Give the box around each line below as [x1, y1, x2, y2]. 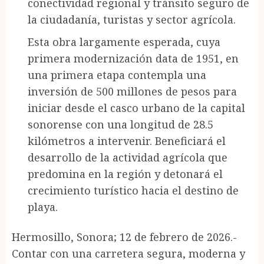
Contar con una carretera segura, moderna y [12, 246, 245, 260]
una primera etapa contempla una [28, 67, 206, 82]
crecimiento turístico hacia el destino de [28, 183, 239, 197]
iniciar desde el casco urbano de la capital [28, 100, 245, 115]
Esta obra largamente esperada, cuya [28, 34, 220, 49]
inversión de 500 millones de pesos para [28, 84, 237, 98]
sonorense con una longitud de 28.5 [28, 117, 213, 131]
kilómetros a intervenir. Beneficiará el [28, 133, 226, 148]
